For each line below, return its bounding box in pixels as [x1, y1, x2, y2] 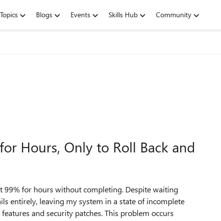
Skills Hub [109, 10, 138, 19]
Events [71, 10, 90, 19]
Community [156, 10, 191, 19]
